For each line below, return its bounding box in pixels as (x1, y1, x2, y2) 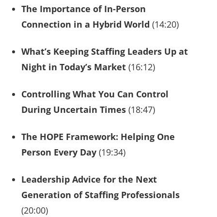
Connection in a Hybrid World (21, 18, 150, 30)
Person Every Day (21, 146, 96, 158)
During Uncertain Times (21, 103, 126, 115)
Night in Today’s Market (21, 61, 126, 73)
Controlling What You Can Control (21, 88, 169, 100)
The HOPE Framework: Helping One (21, 130, 175, 142)
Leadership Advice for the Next (21, 173, 157, 185)
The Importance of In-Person (21, 2, 146, 15)
